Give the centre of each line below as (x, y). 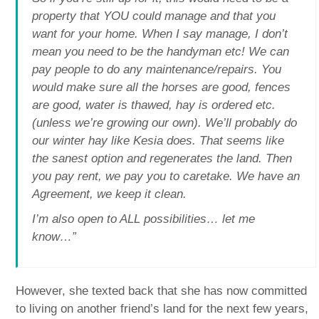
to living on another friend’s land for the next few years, (162, 308)
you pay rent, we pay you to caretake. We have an (166, 176)
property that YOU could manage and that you (154, 16)
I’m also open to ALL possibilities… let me (144, 219)
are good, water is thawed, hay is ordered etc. (154, 105)
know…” (54, 236)
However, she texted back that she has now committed (162, 291)
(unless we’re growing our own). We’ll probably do (165, 122)
